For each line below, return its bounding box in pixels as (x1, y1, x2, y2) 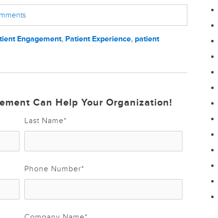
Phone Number (24, 163, 81, 174)
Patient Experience (65, 34, 131, 44)
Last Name (24, 115, 64, 126)
